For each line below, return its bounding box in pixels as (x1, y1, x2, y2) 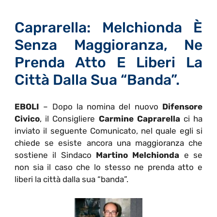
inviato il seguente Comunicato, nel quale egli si (15, 126, 202, 136)
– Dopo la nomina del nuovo (43, 102, 163, 112)
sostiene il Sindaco (15, 150, 96, 160)
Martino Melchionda (96, 150, 180, 160)
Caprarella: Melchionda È (15, 18, 202, 36)
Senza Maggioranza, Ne (15, 36, 202, 54)
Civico (15, 114, 40, 124)
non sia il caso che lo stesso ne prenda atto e (15, 162, 202, 172)
